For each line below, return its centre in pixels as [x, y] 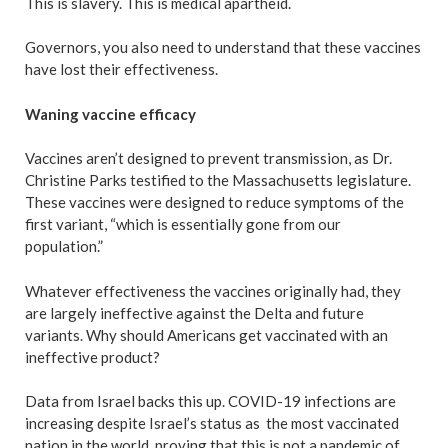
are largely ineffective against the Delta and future [194, 312]
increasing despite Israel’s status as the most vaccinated [212, 423]
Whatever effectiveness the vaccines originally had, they [213, 290]
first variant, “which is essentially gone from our [183, 224]
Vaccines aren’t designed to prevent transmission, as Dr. [208, 158]
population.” [65, 246]
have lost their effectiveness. [123, 69]
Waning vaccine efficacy [110, 113]
